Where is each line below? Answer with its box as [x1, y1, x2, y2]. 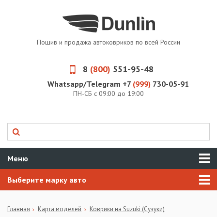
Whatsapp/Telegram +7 [47, 79, 131, 89]
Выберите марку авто [7, 175, 86, 185]
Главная [7, 205, 30, 213]
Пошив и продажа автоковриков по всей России [37, 38, 180, 46]
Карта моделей [38, 205, 82, 213]
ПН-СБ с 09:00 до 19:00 [73, 89, 144, 98]
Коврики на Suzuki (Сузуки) [89, 205, 165, 213]
